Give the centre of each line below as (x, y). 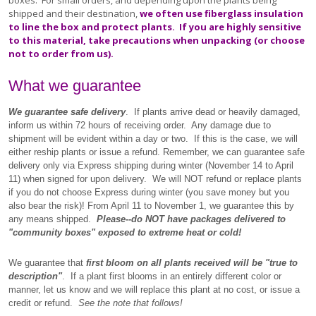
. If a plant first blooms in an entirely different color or (172, 276)
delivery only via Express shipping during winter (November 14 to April (151, 165)
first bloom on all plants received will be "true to (192, 263)
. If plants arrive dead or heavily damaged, (213, 112)
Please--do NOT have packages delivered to (191, 219)
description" (35, 276)
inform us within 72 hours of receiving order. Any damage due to (140, 125)
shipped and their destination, (74, 13)
